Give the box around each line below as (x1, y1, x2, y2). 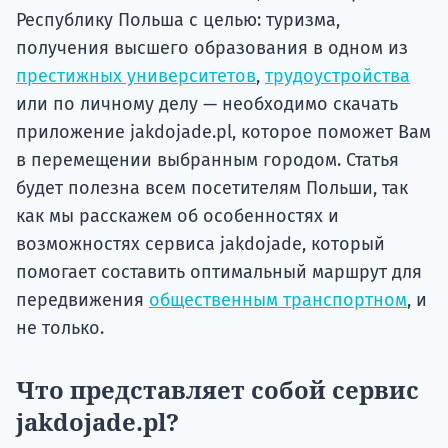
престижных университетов (16, 65, 256, 88)
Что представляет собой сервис (16, 373, 419, 407)
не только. (16, 317, 104, 340)
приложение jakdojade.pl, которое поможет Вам (16, 121, 431, 144)
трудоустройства (265, 65, 410, 88)
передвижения (16, 289, 149, 312)
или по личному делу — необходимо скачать (16, 93, 398, 116)
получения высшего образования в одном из (16, 37, 408, 60)
